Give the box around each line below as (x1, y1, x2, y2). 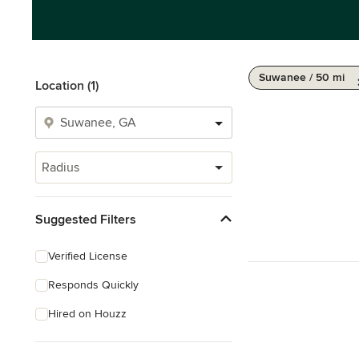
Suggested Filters (35, 211, 136, 228)
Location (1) (35, 78, 99, 94)
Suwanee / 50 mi (259, 71, 345, 84)
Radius (42, 159, 79, 175)
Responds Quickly (48, 278, 139, 292)
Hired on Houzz (48, 307, 127, 321)
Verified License (48, 249, 127, 263)
